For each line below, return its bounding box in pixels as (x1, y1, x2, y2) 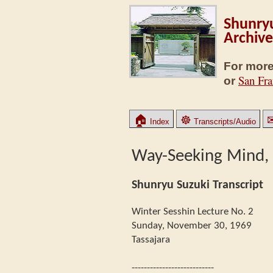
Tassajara (132, 234, 170, 245)
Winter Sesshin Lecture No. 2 (132, 206, 253, 217)
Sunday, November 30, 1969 (132, 220, 252, 231)
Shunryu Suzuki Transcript (132, 179, 263, 191)
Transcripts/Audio (191, 117, 256, 126)
